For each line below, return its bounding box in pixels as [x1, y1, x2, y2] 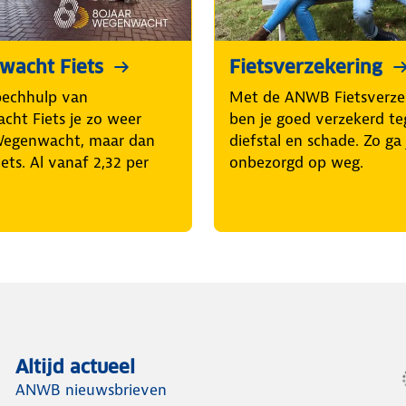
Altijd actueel [15, 355, 136, 380]
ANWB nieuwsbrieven [15, 380, 168, 401]
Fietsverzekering [229, 55, 382, 80]
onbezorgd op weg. [229, 152, 363, 173]
